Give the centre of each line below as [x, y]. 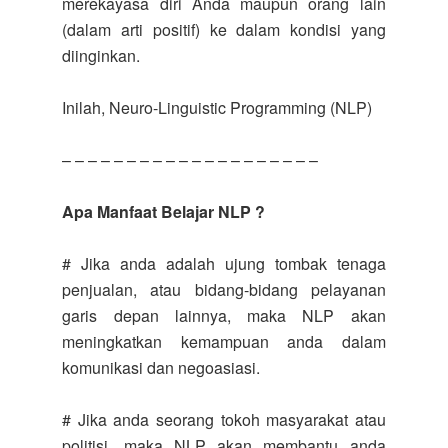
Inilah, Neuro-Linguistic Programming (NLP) [217, 107]
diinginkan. [101, 55]
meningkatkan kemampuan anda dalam [224, 341]
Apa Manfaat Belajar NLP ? [164, 211]
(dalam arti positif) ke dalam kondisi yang [224, 29]
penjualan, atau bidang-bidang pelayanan [224, 289]
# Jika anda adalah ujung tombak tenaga [224, 263]
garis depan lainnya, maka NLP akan [224, 315]
